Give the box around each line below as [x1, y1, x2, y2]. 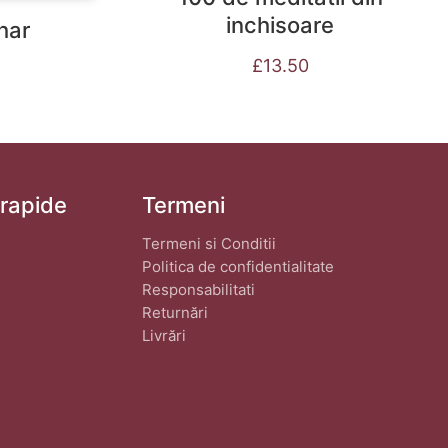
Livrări [142, 325, 186, 345]
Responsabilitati [142, 279, 255, 299]
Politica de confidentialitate [142, 256, 334, 276]
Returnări [142, 302, 208, 322]
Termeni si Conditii [142, 233, 276, 253]
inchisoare [226, 12, 334, 39]
